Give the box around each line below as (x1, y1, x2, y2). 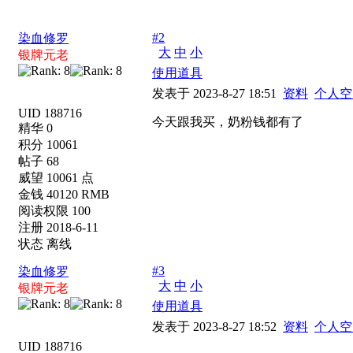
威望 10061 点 (18, 171, 94, 184)
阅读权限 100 (18, 204, 91, 217)
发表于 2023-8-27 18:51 (152, 87, 283, 100)
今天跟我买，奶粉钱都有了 (152, 115, 303, 128)
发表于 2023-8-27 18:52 (152, 320, 283, 333)
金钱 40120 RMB (18, 188, 110, 201)
